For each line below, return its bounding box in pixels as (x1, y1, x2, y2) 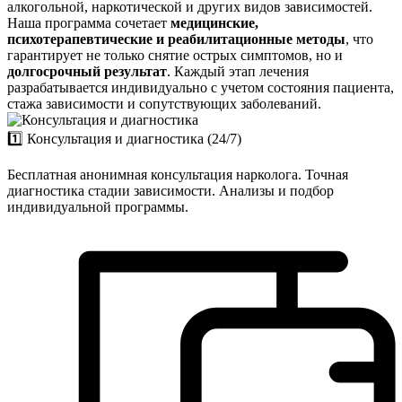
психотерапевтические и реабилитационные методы (7, 31, 345, 47)
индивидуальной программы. (7, 198, 188, 214)
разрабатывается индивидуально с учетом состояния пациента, (7, 79, 394, 95)
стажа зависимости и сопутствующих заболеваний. (7, 95, 321, 111)
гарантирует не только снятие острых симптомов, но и (7, 47, 343, 63)
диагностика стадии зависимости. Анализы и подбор (7, 182, 334, 198)
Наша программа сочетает (7, 14, 170, 31)
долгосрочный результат (7, 63, 167, 79)
